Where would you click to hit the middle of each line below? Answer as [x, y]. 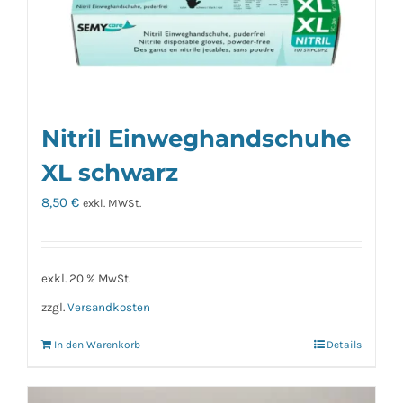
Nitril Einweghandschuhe [196, 138]
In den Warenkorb [97, 345]
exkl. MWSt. [112, 203]
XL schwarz [110, 172]
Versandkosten [109, 308]
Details [344, 345]
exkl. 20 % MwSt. [86, 279]
